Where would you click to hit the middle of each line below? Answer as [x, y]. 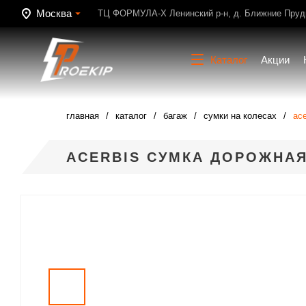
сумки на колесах [240, 116]
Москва [54, 13]
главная [83, 116]
